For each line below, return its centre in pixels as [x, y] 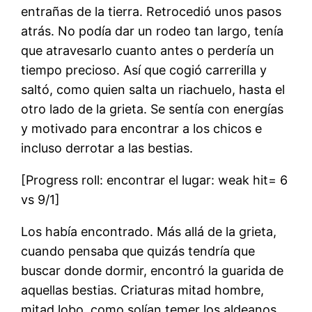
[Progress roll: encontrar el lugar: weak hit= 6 [155, 180]
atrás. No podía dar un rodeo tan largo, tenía [153, 31]
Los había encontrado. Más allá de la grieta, [149, 232]
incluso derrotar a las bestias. [107, 148]
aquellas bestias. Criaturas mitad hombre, [143, 290]
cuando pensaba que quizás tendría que [138, 251]
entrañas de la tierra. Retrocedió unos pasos [151, 12]
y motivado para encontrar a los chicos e [142, 129]
